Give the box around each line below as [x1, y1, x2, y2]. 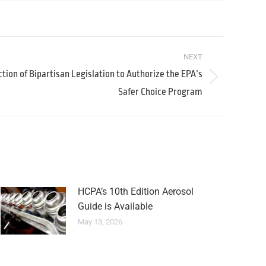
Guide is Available [78, 201, 153, 212]
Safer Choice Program [118, 87, 202, 97]
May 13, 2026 [78, 217, 122, 226]
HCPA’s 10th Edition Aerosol [78, 186, 194, 197]
